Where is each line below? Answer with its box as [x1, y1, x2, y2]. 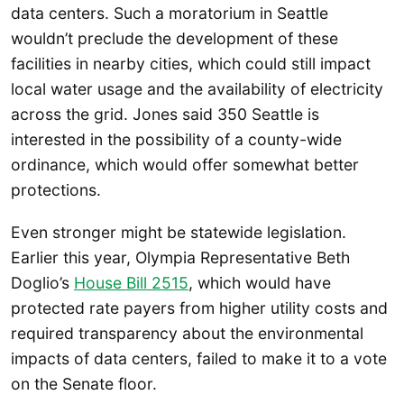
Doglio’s [11, 273, 74, 293]
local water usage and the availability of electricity [11, 78, 383, 98]
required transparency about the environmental [11, 324, 363, 344]
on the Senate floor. [11, 374, 161, 394]
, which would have [188, 273, 331, 293]
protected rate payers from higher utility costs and [11, 298, 388, 318]
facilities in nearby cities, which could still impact [11, 53, 371, 73]
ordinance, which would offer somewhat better [11, 154, 359, 174]
